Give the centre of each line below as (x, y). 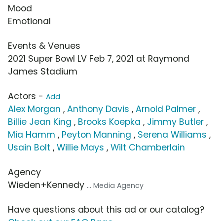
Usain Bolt (29, 148)
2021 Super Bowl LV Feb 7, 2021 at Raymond (99, 59)
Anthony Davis (98, 109)
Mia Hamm (32, 135)
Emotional (29, 21)
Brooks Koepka (109, 122)
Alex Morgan (34, 109)
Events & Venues (44, 46)
